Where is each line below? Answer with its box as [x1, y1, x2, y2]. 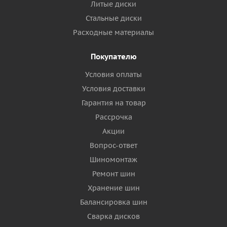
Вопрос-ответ [90, 141, 137, 150]
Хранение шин [87, 183, 140, 193]
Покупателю [90, 52, 137, 62]
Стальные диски [85, 14, 142, 23]
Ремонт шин [92, 169, 135, 179]
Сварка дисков [87, 212, 140, 221]
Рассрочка [95, 112, 132, 122]
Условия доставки [82, 84, 145, 94]
